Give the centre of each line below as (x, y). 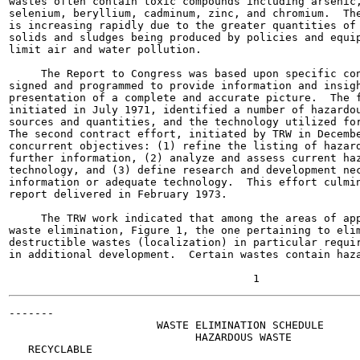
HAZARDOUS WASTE (150, 337)
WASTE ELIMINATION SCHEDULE (166, 325)
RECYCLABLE (51, 349)
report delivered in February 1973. (118, 194)
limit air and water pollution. (105, 49)
